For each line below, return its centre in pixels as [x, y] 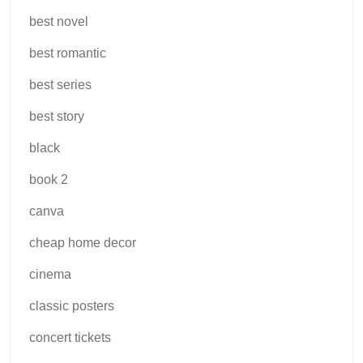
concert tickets [70, 338]
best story [57, 117]
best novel [59, 22]
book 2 [49, 180]
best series [60, 85]
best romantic [68, 53]
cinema [50, 275]
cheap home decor [83, 243]
